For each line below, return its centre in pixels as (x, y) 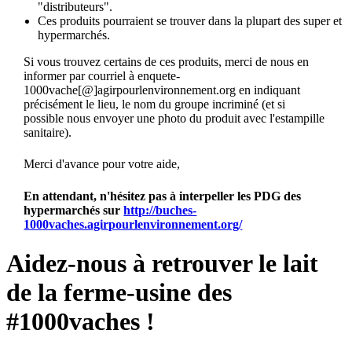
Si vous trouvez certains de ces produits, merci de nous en (167, 62)
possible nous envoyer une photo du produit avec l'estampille (174, 119)
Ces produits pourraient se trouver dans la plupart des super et (190, 21)
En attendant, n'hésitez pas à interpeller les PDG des (163, 196)
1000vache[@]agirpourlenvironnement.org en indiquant (162, 90)
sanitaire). (48, 133)
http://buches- (160, 210)
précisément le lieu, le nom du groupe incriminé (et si (155, 104)
